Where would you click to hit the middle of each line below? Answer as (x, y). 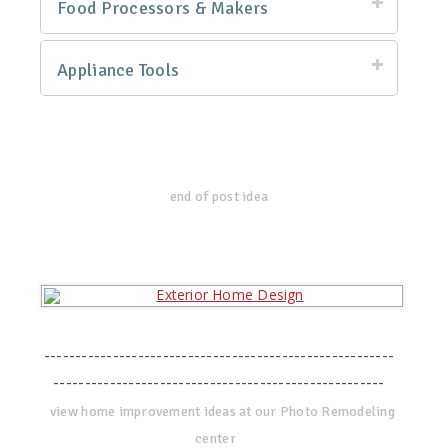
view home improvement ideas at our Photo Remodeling (222, 412)
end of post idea (219, 197)
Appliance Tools (118, 70)
